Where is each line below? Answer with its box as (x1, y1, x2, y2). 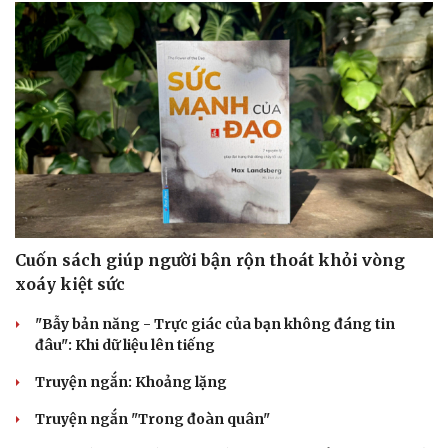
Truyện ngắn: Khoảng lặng (35, 372, 227, 391)
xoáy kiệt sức (15, 273, 125, 294)
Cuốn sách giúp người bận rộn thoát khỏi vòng (15, 249, 405, 270)
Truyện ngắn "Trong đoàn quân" (35, 409, 270, 428)
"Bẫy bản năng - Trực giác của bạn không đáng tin (35, 314, 395, 333)
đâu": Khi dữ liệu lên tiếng (35, 335, 215, 354)
